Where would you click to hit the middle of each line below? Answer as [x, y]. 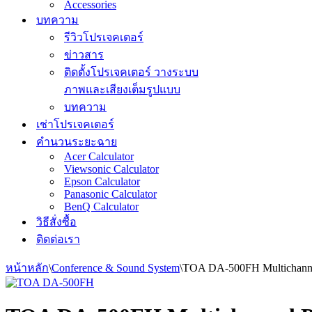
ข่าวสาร [84, 54]
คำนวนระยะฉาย [77, 141]
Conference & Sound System [116, 267]
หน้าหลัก [27, 267]
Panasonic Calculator [110, 194]
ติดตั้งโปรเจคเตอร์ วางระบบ [131, 72]
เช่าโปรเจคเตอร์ [75, 124]
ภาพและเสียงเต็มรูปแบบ [122, 89]
